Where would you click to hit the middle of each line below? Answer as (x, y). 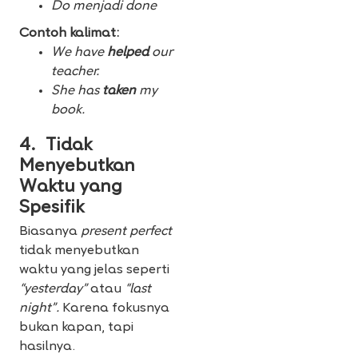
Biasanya (50, 232)
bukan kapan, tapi (76, 328)
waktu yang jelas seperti (94, 270)
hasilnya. (47, 347)
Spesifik (52, 209)
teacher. (75, 72)
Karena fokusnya (114, 309)
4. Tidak (56, 146)
